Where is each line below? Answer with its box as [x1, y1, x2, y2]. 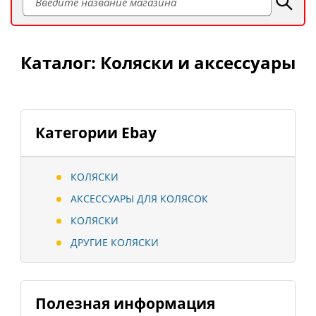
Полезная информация [35, 293, 215, 314]
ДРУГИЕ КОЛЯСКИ [71, 236, 159, 250]
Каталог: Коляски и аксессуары [20, 51, 296, 75]
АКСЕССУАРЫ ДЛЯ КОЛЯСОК [71, 192, 208, 206]
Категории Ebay [35, 123, 157, 143]
